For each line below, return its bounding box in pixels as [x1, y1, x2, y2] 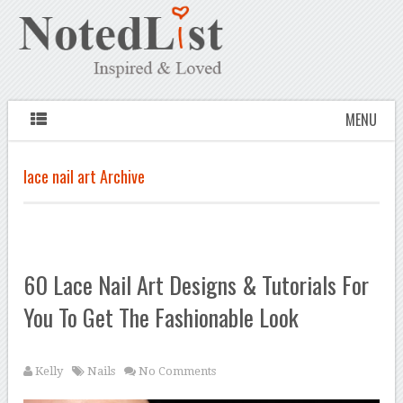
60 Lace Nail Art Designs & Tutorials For [23, 267, 370, 303]
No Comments [139, 364, 217, 379]
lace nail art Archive [23, 165, 146, 189]
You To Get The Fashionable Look [23, 300, 300, 336]
